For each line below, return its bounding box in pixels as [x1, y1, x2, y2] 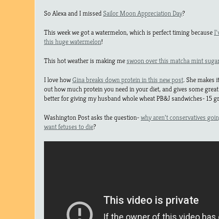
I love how [44, 75, 72, 84]
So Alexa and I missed [44, 8, 103, 18]
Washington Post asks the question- [44, 112, 141, 122]
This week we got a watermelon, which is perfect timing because [44, 27, 214, 37]
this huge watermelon [44, 37, 101, 46]
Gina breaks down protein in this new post [72, 75, 183, 84]
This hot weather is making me [44, 56, 127, 65]
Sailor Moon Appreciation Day [103, 8, 182, 18]
